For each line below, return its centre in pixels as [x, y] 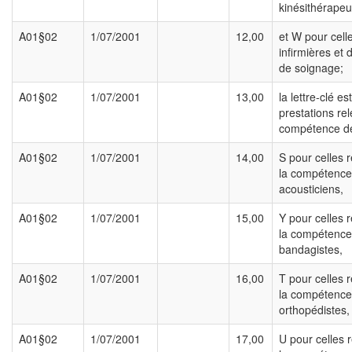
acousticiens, [311, 189]
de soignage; [311, 68]
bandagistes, [311, 249]
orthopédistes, [314, 310]
